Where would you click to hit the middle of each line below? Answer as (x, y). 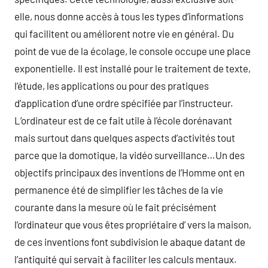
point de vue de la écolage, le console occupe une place (133, 51)
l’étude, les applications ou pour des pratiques (112, 86)
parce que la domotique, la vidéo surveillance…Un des (130, 155)
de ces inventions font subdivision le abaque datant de (130, 242)
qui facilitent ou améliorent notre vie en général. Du (124, 33)
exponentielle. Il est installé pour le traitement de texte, (133, 68)
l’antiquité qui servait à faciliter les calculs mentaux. (126, 259)
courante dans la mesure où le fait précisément (115, 207)
